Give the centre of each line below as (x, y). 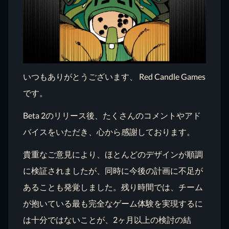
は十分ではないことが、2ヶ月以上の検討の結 (107, 220)
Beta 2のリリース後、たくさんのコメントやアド (112, 116)
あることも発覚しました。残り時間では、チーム (113, 187)
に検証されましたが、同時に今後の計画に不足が (113, 171)
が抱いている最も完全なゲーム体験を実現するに (113, 203)
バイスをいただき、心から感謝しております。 (109, 132)
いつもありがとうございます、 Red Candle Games (114, 77)
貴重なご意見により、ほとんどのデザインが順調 (113, 154)
